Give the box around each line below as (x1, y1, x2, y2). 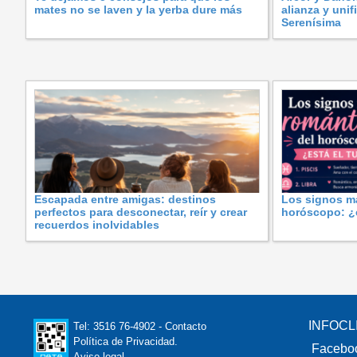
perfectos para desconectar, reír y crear (34, 205, 247, 218)
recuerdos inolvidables (34, 218, 159, 231)
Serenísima (281, 15, 341, 29)
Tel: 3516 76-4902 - (73, 320, 165, 332)
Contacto (165, 320, 206, 332)
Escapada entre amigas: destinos (34, 192, 216, 206)
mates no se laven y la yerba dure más (34, 2, 242, 16)
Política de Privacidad (73, 335, 175, 347)
